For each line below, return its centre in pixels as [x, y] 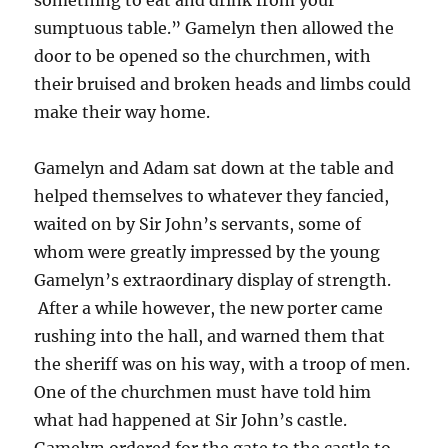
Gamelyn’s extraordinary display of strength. [213, 279]
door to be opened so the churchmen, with [203, 55]
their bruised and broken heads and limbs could [223, 83]
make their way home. [122, 111]
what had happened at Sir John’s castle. [191, 419]
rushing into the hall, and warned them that [210, 335]
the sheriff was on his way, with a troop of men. [222, 363]
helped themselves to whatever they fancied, [212, 195]
